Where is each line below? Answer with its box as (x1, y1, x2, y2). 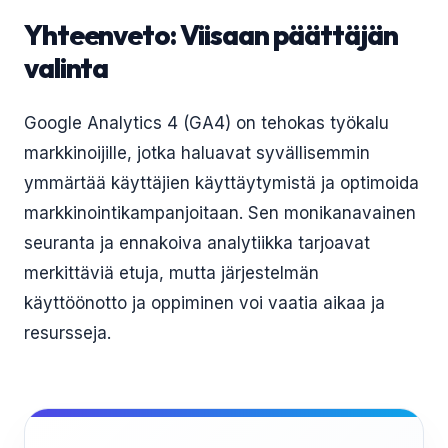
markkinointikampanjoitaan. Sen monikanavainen (24, 203, 416, 223)
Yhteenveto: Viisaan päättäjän (24, 17, 398, 52)
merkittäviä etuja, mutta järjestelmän (24, 263, 319, 283)
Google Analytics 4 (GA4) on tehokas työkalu (24, 113, 389, 133)
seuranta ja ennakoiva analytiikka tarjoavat (24, 233, 370, 253)
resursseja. (24, 323, 111, 343)
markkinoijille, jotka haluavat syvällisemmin (24, 143, 370, 163)
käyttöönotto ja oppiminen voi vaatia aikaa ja (24, 293, 385, 313)
